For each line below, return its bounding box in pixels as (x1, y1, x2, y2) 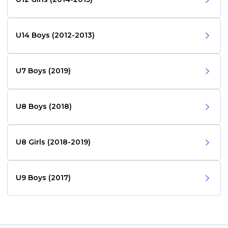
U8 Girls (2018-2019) (16, 137, 91, 147)
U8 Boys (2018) (16, 102, 72, 111)
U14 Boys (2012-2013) (16, 31, 95, 40)
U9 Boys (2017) (16, 173, 71, 182)
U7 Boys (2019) (16, 66, 71, 75)
